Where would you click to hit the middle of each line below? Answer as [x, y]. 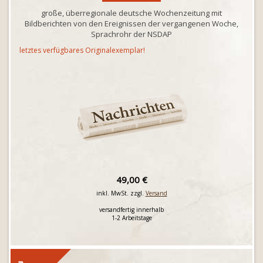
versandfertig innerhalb [131, 210]
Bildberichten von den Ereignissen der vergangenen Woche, [131, 23]
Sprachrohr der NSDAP [131, 34]
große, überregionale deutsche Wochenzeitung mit [131, 13]
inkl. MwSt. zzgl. [121, 193]
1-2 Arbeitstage [131, 218]
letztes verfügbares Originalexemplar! [82, 50]
